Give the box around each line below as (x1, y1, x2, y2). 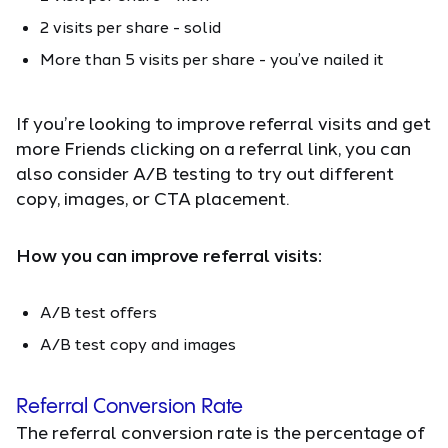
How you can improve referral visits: (16, 243, 322, 266)
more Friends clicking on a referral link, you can (16, 136, 411, 159)
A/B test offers (40, 301, 157, 321)
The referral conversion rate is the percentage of (16, 420, 425, 443)
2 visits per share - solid (40, 16, 221, 36)
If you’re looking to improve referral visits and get (16, 111, 431, 134)
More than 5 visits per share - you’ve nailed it (40, 48, 384, 68)
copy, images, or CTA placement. (16, 186, 289, 209)
